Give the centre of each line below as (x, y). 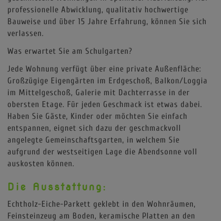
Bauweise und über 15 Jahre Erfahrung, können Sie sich (107, 21)
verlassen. (26, 33)
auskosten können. (41, 163)
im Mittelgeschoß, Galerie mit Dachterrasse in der (99, 92)
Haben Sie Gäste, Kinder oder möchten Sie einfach (97, 116)
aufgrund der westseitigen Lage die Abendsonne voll (102, 151)
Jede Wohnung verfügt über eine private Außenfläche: (104, 69)
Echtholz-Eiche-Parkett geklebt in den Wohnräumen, (102, 204)
